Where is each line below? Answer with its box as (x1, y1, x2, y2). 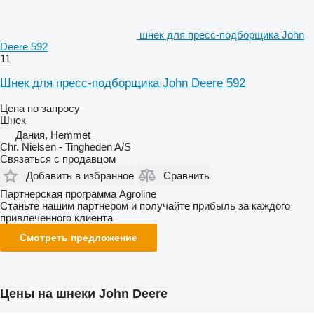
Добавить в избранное (26, 169, 134, 182)
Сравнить (163, 169, 210, 182)
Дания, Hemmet (15, 129, 90, 141)
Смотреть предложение (20, 232, 137, 243)
